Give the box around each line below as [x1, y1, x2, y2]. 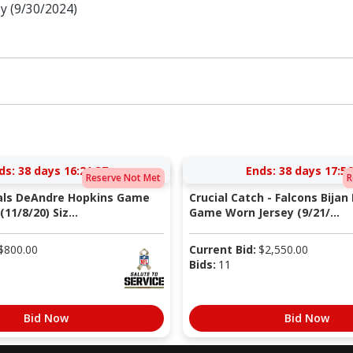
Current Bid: [188, 241, 256, 257]
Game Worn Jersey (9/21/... [188, 204, 340, 220]
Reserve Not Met [85, 171, 161, 185]
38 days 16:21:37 [17, 162, 108, 178]
